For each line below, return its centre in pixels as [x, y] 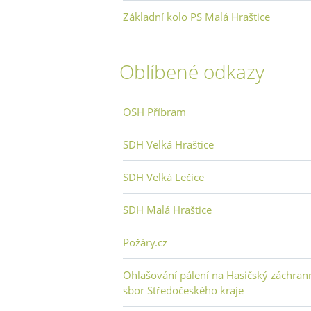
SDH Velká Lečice [163, 177]
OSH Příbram [154, 111]
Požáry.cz [145, 242]
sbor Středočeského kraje [183, 290]
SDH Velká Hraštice [168, 144]
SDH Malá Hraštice [167, 209]
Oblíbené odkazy [192, 71]
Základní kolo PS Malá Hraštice [196, 16]
